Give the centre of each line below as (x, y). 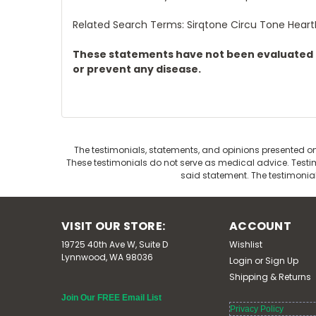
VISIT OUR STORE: (113, 226)
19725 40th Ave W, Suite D (115, 245)
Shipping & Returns (271, 277)
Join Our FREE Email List (111, 298)
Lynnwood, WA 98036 (107, 257)
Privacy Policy (257, 309)
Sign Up (282, 261)
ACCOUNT (260, 226)
